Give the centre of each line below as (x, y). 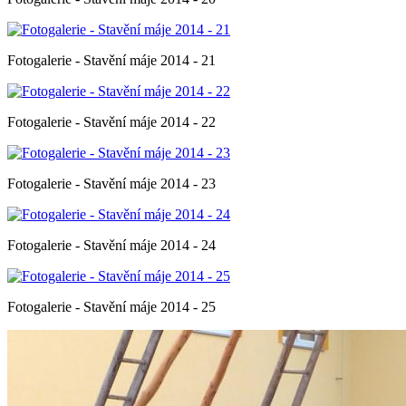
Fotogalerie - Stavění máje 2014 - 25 (111, 306)
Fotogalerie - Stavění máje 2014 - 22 (111, 121)
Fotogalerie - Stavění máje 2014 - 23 (111, 183)
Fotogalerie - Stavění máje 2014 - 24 (111, 245)
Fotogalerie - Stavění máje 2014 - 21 (111, 60)
